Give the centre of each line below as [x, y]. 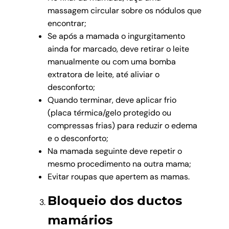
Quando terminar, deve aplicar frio [112, 100]
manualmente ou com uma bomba [111, 61]
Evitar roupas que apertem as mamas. [118, 176]
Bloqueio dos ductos [114, 200]
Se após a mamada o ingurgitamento [116, 36]
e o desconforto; [78, 138]
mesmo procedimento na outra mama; [119, 164]
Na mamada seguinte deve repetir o [114, 151]
